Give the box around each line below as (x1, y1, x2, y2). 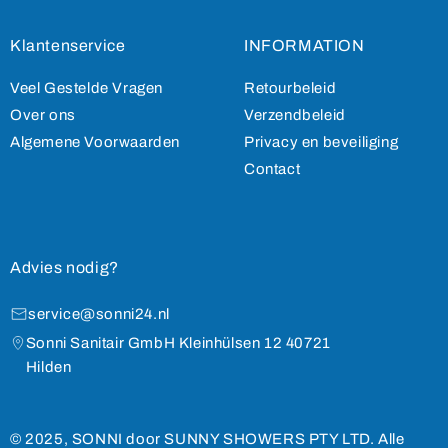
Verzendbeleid (244, 107, 346, 123)
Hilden (25, 359, 72, 375)
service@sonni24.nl (28, 306, 170, 322)
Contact (244, 161, 301, 177)
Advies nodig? (10, 259, 119, 276)
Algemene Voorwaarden (10, 134, 180, 150)
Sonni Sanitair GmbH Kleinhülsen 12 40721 (25, 335, 331, 351)
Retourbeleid (244, 80, 337, 96)
